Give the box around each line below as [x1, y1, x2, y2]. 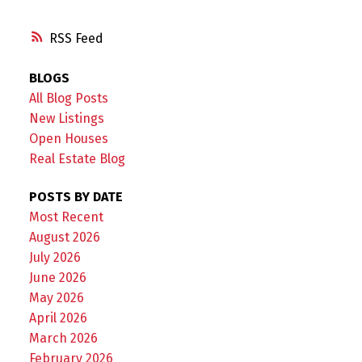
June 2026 [28, 270, 86, 286]
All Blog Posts [28, 90, 108, 106]
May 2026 [28, 290, 84, 306]
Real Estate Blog [28, 150, 125, 166]
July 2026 [28, 250, 81, 266]
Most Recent [28, 209, 103, 225]
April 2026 [28, 310, 87, 326]
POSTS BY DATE [28, 189, 123, 205]
